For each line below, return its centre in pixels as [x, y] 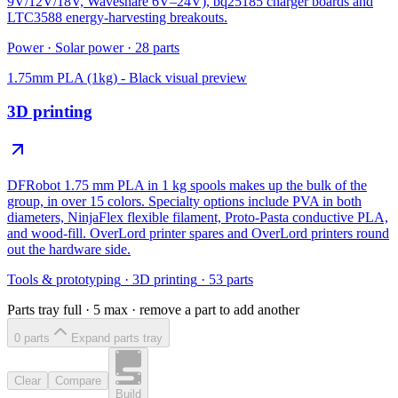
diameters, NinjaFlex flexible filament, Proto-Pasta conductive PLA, [198, 218]
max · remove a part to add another [200, 310]
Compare [78, 380]
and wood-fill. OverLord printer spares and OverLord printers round [198, 234]
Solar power [89, 47]
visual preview [204, 77]
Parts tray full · [50, 310]
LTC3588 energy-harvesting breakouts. [117, 17]
